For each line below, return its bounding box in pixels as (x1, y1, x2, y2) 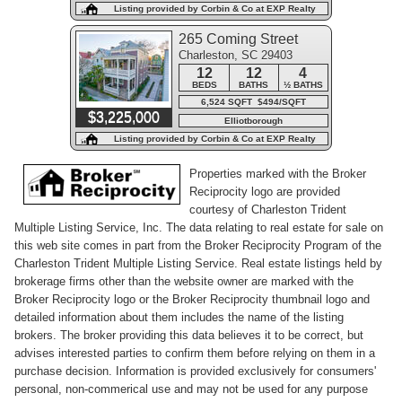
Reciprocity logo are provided (189, 185, 340, 199)
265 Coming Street (179, 31, 298, 48)
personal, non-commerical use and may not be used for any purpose (14, 382, 368, 397)
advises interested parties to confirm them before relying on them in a (14, 346, 375, 361)
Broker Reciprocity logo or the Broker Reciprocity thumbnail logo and (14, 293, 370, 307)
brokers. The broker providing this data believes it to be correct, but (14, 328, 363, 343)
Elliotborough (224, 116, 283, 127)
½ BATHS (283, 80, 323, 91)
